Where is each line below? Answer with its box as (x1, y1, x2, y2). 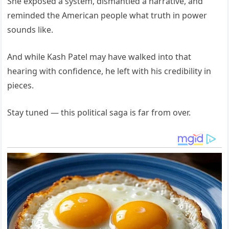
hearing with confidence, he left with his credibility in (7, 65, 212, 77)
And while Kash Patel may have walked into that (7, 51, 192, 62)
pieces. (7, 79, 34, 91)
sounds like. (7, 24, 54, 35)
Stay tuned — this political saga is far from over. (7, 106, 191, 118)
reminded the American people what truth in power (7, 9, 208, 21)
